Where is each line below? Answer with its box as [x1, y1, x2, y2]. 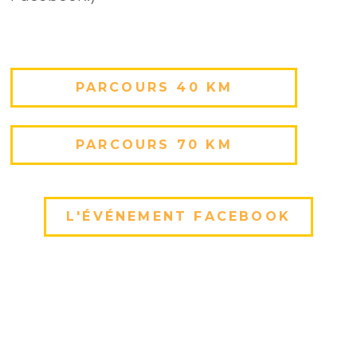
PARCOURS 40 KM [75, 80, 233, 96]
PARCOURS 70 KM [76, 137, 233, 153]
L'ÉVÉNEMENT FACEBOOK [66, 209, 291, 225]
